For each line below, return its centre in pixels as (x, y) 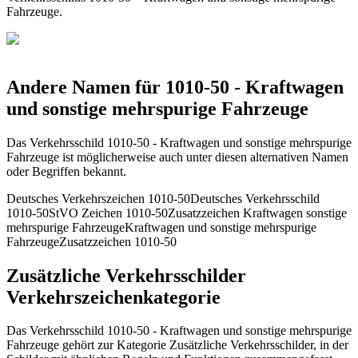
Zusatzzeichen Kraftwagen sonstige (257, 213)
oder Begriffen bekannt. (66, 171)
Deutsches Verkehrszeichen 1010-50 (98, 198)
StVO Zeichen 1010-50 (108, 213)
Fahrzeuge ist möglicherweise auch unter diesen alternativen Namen (177, 157)
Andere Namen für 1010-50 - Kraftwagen (175, 87)
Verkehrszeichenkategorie (113, 297)
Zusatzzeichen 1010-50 (118, 241)
